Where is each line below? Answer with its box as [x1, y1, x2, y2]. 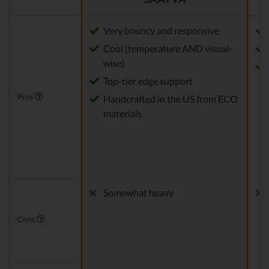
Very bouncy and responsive [103, 25, 219, 37]
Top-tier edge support [103, 75, 193, 87]
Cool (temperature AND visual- [103, 43, 232, 55]
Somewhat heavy [103, 187, 174, 199]
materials [103, 107, 142, 119]
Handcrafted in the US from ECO [103, 93, 238, 105]
